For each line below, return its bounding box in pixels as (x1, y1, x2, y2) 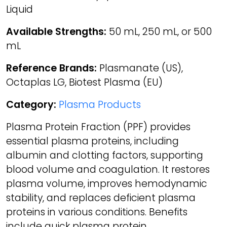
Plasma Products (59, 98, 141, 111)
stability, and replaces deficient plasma (6, 191, 196, 205)
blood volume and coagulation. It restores (6, 163, 210, 176)
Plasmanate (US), (97, 61, 183, 75)
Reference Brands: (6, 61, 97, 75)
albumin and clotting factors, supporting (6, 148, 203, 162)
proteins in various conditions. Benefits (6, 205, 187, 219)
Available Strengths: (6, 25, 106, 39)
